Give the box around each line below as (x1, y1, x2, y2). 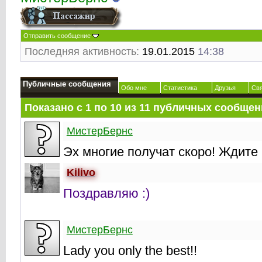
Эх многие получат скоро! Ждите (63, 144, 258, 159)
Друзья (214, 84, 236, 91)
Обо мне (120, 84, 147, 91)
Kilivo (66, 167, 95, 178)
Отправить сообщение (23, 32, 91, 39)
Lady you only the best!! (63, 243, 197, 258)
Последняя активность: (24, 46, 139, 57)
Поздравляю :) (63, 186, 150, 201)
